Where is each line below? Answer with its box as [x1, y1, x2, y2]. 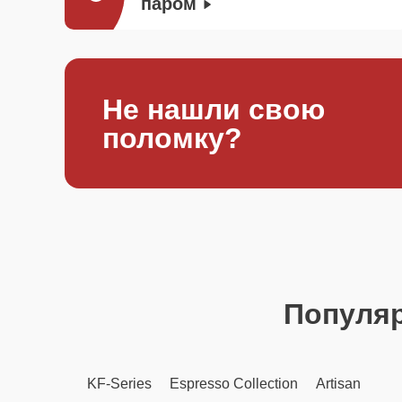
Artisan [316, 376, 361, 391]
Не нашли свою [102, 92, 325, 126]
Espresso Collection [170, 376, 298, 391]
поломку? [102, 121, 242, 154]
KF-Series [87, 376, 152, 391]
